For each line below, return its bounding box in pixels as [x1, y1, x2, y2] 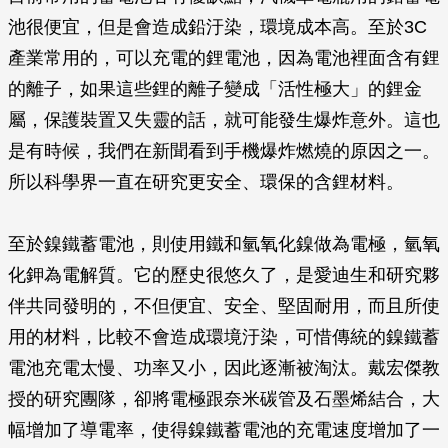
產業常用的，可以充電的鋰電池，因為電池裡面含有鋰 [8, 48, 440, 68]
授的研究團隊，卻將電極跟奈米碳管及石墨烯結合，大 [8, 389, 440, 409]
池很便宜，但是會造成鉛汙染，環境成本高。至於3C [8, 17, 427, 37]
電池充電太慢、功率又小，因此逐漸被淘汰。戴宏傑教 [8, 358, 440, 378]
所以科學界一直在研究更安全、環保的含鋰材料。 [8, 172, 404, 192]
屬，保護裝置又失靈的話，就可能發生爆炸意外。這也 [8, 110, 440, 130]
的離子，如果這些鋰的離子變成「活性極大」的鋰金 [8, 79, 422, 99]
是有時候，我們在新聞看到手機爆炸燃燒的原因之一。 [8, 141, 440, 161]
